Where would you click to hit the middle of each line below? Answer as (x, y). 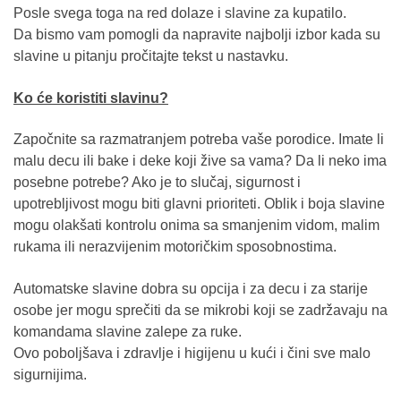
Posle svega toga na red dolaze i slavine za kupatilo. (180, 13)
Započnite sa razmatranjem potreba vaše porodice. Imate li (199, 140)
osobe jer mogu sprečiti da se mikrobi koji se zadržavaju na (200, 311)
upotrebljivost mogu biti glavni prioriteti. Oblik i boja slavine (199, 204)
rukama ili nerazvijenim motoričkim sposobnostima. (175, 247)
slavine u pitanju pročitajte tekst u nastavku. (151, 56)
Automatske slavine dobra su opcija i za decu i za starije (191, 289)
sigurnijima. (50, 375)
